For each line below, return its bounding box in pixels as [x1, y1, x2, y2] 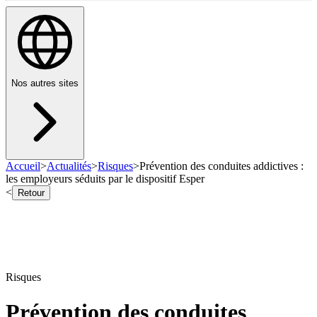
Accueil [6, 160, 40, 173]
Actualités [47, 160, 91, 173]
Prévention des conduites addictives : [139, 160, 304, 173]
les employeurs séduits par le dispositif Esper [6, 173, 204, 185]
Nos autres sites [11, 78, 79, 89]
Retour [18, 188, 45, 199]
